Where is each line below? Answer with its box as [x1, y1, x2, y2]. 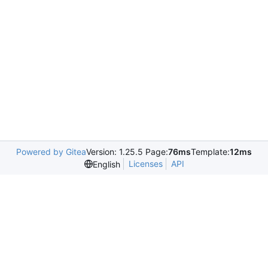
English [92, 159, 120, 169]
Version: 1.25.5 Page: [86, 147, 168, 157]
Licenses [128, 159, 163, 169]
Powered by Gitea [16, 147, 86, 157]
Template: [191, 147, 230, 157]
